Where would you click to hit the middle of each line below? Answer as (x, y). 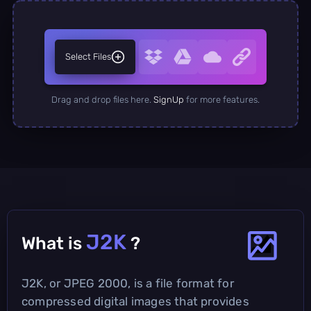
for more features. (222, 99)
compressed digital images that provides (135, 301)
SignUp (169, 99)
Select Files (88, 56)
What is (54, 243)
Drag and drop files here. (102, 99)
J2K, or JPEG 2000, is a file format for (128, 283)
